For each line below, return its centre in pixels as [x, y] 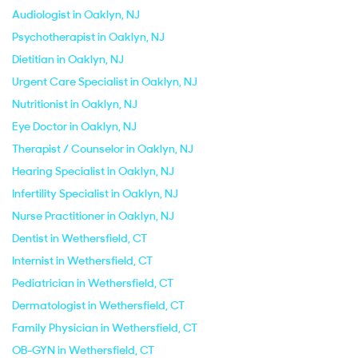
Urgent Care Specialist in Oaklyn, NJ [105, 82]
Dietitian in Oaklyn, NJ [68, 59]
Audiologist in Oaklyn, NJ [76, 14]
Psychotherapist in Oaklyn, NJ [88, 37]
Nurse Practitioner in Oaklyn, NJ [93, 216]
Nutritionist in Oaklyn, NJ [75, 104]
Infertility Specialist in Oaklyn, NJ [95, 193]
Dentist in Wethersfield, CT [80, 238]
